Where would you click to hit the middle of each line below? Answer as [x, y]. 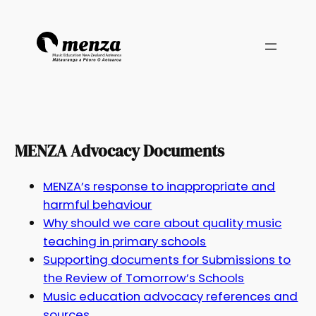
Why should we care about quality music [163, 223]
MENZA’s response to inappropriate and [159, 187]
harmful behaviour [98, 205]
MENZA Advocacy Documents [120, 151]
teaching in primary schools [125, 242]
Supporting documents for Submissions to [167, 260]
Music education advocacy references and [171, 297]
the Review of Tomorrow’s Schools [144, 278]
